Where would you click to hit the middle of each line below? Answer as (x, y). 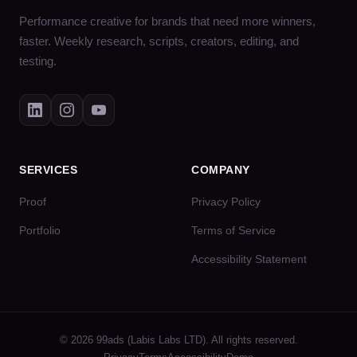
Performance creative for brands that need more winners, (167, 22)
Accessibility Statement (249, 259)
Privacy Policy (226, 202)
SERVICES (49, 170)
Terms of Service (233, 231)
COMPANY (221, 170)
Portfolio (40, 231)
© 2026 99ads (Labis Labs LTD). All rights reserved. (178, 340)
